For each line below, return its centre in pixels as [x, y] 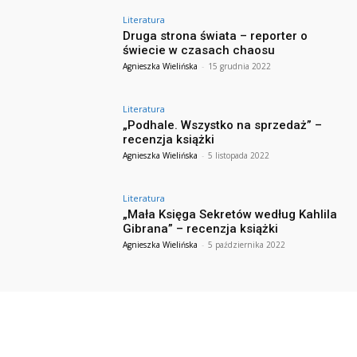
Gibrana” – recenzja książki [201, 228]
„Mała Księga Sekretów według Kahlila [230, 214]
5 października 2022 [247, 244]
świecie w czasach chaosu [199, 51]
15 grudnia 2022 [240, 67]
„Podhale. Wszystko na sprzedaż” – [223, 125]
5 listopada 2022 [239, 155]
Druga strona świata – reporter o [216, 36]
